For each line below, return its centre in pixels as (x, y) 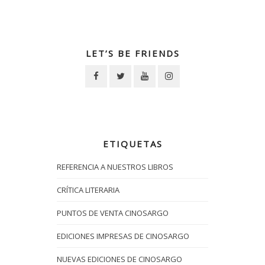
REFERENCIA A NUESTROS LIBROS (115, 167)
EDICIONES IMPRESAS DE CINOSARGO (123, 236)
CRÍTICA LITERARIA (88, 190)
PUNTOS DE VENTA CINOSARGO (113, 213)
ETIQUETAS (132, 144)
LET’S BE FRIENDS (132, 54)
